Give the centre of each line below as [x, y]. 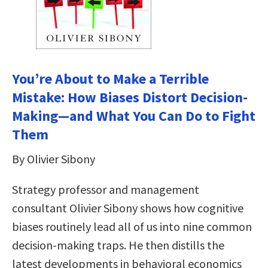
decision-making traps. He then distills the [118, 245]
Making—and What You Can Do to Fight [134, 115]
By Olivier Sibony [54, 159]
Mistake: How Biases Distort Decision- [130, 97]
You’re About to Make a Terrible [110, 78]
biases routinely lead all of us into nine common [132, 226]
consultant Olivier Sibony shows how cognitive [128, 208]
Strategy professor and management [106, 189]
